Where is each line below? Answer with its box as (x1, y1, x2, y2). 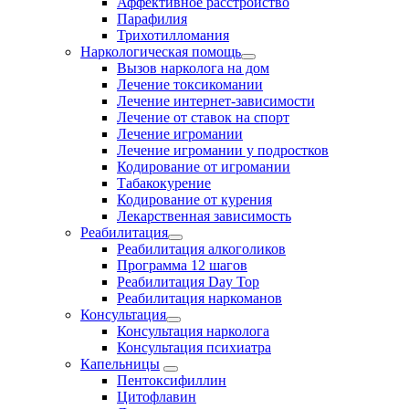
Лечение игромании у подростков (117, 142, 329, 158)
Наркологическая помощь (80, 44, 241, 59)
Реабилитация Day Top (117, 274, 259, 289)
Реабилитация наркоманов (117, 290, 282, 306)
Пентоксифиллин (117, 372, 226, 388)
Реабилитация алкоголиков (117, 241, 286, 257)
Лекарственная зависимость (117, 208, 291, 224)
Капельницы (80, 356, 160, 372)
